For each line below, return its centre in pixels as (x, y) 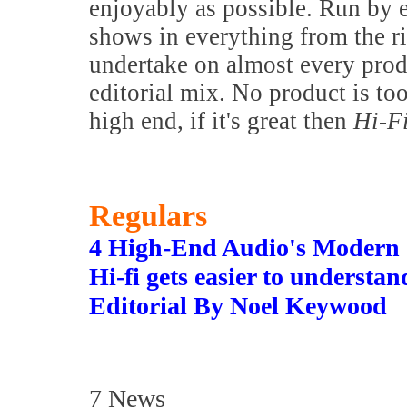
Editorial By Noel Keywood (238, 306)
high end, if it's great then (221, 121)
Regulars (148, 216)
